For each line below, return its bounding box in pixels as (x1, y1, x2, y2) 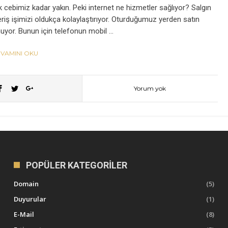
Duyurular (14, 194, 47, 204)
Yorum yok (134, 84, 166, 93)
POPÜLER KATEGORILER (26, 160, 128, 171)
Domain (14, 179, 39, 189)
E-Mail (14, 210, 35, 219)
